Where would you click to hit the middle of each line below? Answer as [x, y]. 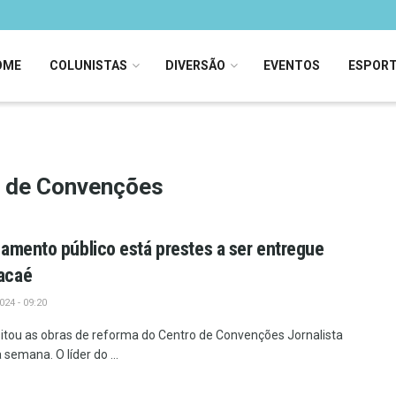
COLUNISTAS [88, 65]
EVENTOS [291, 65]
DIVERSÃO [195, 65]
